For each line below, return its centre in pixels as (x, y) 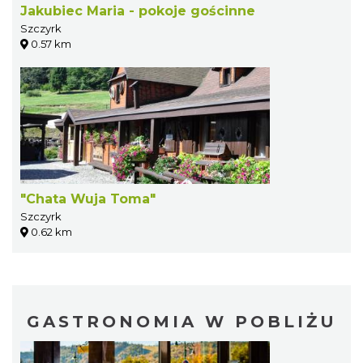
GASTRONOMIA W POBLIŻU (181, 322)
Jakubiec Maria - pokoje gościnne (138, 11)
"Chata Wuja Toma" (88, 199)
